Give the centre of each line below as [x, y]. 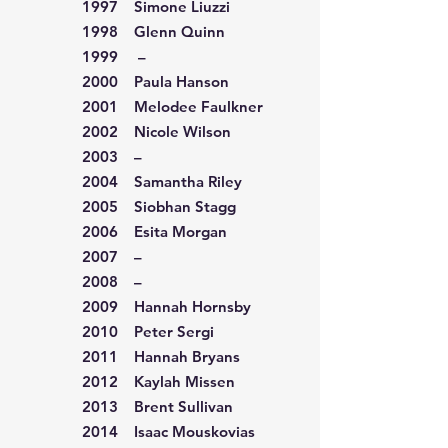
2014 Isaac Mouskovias [168, 431]
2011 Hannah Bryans [161, 356]
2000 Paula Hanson [155, 81]
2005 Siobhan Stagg [159, 206]
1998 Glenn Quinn [153, 31]
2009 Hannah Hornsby [166, 306]
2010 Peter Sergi [148, 331]
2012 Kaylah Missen [158, 381]
